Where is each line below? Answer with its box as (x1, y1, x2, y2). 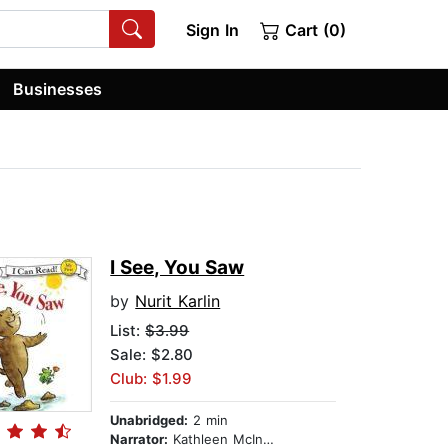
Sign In (185, 20, 239, 40)
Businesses (13, 78, 103, 99)
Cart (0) (280, 20, 346, 40)
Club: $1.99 (110, 369, 193, 389)
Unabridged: (110, 412, 189, 429)
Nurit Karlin (135, 291, 221, 312)
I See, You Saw (110, 256, 245, 280)
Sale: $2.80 (110, 345, 194, 365)
